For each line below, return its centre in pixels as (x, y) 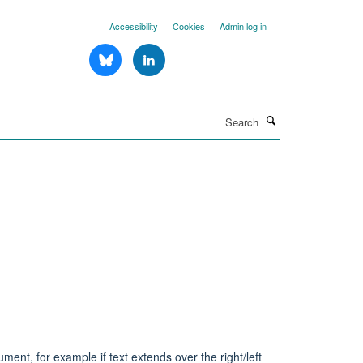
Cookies (189, 26)
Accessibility (134, 26)
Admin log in (243, 26)
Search (163, 114)
